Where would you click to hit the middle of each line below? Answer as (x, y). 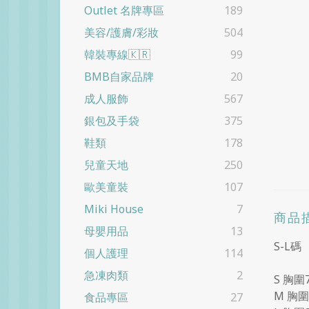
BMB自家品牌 (119, 77)
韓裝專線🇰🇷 (117, 55)
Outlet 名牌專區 (124, 11)
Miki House (114, 209)
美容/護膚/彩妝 (121, 33)
